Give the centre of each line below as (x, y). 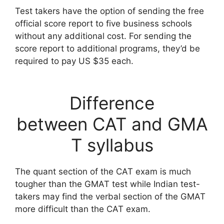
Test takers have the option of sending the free (109, 11)
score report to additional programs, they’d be (107, 48)
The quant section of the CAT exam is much (103, 171)
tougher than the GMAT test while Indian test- (107, 184)
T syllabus (112, 145)
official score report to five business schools (103, 23)
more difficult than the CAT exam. (83, 209)
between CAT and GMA (112, 124)
